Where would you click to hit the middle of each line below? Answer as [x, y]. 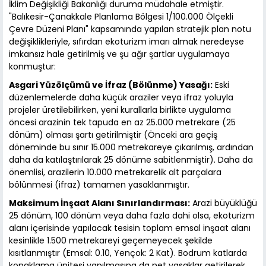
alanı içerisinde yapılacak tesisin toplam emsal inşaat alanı [130, 228]
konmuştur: [32, 67]
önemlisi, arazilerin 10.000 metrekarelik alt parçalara [115, 172]
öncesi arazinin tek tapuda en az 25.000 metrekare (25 [122, 123]
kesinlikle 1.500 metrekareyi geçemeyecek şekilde [111, 241]
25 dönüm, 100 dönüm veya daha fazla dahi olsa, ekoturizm [132, 216]
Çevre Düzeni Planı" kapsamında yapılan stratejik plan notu [130, 29]
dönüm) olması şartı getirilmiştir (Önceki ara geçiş [113, 135]
